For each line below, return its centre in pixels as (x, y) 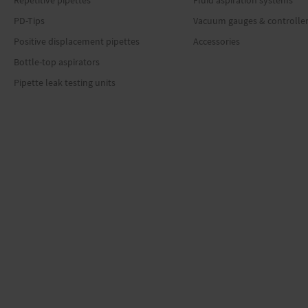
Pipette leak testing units (65, 82)
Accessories (216, 41)
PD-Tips (29, 21)
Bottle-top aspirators (57, 62)
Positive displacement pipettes (77, 41)
